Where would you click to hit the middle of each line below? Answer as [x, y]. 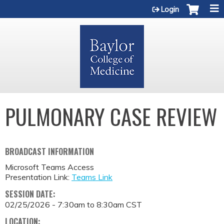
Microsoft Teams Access [49, 167]
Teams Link [92, 177]
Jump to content [112, 6]
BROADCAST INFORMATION [49, 151]
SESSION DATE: [31, 194]
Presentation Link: [38, 177]
